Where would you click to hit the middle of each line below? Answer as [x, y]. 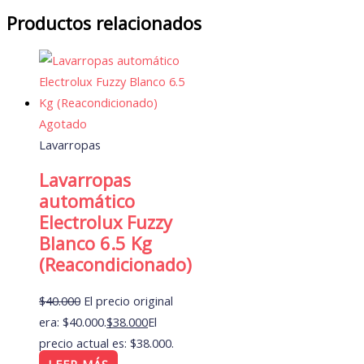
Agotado [63, 123]
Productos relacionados [104, 24]
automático [87, 201]
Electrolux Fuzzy [106, 222]
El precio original [128, 300]
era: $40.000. [73, 321]
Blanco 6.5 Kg [95, 243]
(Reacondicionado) [115, 264]
